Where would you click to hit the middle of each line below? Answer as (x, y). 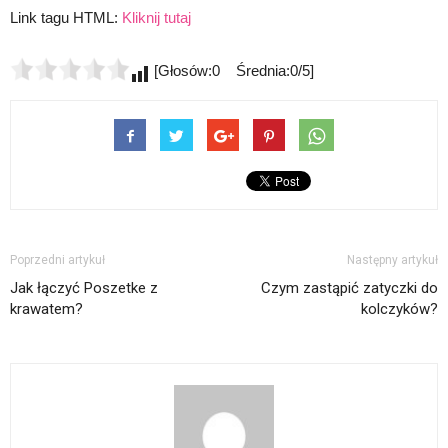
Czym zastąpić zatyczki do (349, 287)
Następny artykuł (392, 259)
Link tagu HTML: (66, 17)
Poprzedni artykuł (57, 259)
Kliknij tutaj (156, 17)
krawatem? (46, 308)
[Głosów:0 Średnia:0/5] (232, 70)
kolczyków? (399, 308)
